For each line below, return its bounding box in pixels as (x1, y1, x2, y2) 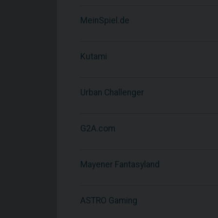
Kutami (80, 52, 107, 61)
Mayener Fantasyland (80, 160, 160, 169)
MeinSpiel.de (80, 16, 129, 25)
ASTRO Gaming (80, 196, 137, 205)
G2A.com (80, 124, 115, 133)
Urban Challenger (80, 88, 144, 97)
